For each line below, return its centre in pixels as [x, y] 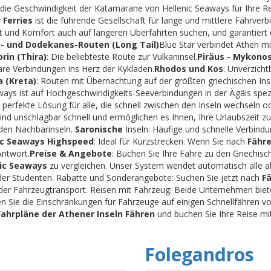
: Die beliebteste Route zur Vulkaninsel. [122, 56]
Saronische [99, 129]
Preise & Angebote [71, 153]
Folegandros [199, 254]
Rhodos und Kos [189, 68]
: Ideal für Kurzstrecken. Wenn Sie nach [171, 141]
